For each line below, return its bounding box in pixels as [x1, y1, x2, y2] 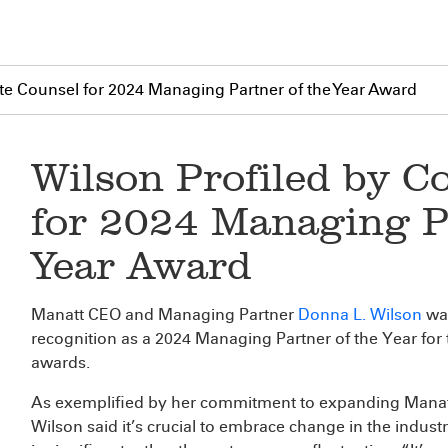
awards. [31, 353, 94, 372]
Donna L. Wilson [298, 305, 422, 324]
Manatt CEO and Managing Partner [31, 305, 298, 324]
